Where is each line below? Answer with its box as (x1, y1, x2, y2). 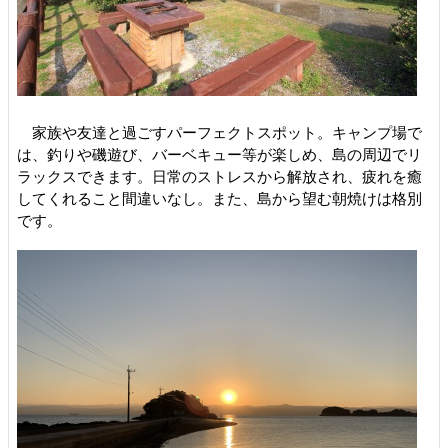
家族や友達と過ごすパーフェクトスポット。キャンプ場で (32, 124, 422, 141)
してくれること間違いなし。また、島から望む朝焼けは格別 (17, 190, 422, 207)
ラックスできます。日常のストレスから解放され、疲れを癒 (17, 168, 422, 185)
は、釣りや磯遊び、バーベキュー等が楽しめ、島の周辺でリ (17, 146, 422, 163)
